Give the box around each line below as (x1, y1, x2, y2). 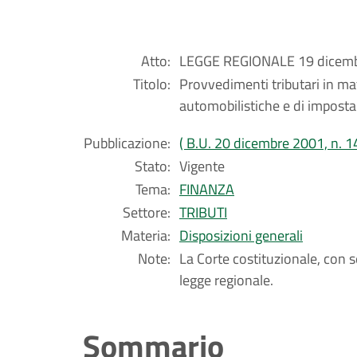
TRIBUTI (179, 202, 227, 223)
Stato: (135, 155, 171, 177)
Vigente (179, 155, 225, 177)
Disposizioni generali (179, 225, 303, 246)
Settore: (123, 202, 171, 223)
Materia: (121, 225, 171, 246)
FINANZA (179, 178, 234, 200)
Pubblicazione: (84, 132, 171, 154)
